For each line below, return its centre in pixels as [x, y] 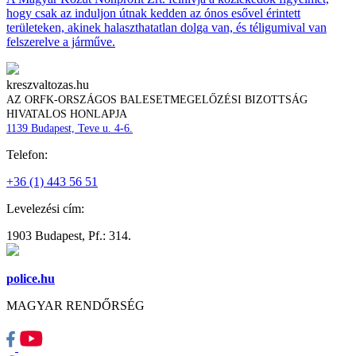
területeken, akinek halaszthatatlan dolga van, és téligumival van [166, 28]
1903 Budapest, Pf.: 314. [69, 236]
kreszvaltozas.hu [48, 85]
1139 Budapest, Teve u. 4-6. [70, 129]
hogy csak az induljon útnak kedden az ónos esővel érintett [153, 14]
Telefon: [27, 155]
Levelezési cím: [45, 209]
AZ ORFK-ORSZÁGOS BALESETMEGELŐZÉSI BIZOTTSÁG [157, 100]
